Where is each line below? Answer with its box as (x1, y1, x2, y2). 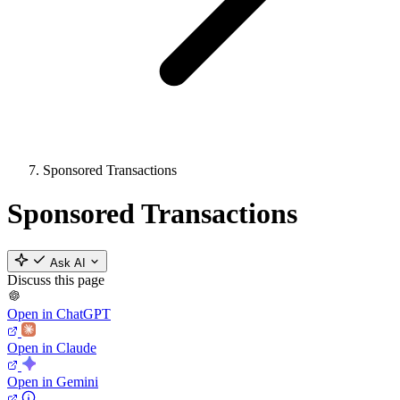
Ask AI (50, 255, 86, 270)
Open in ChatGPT (7, 305, 111, 321)
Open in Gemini (7, 373, 98, 389)
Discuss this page (7, 271, 104, 287)
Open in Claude (7, 339, 96, 355)
